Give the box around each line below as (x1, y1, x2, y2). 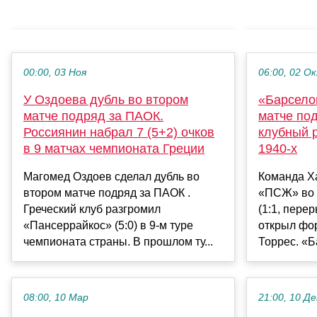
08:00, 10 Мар (23, 292, 88, 303)
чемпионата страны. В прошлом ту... (23, 235, 213, 248)
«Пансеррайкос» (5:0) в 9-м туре (23, 219, 193, 231)
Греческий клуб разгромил (23, 202, 161, 215)
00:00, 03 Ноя (23, 67, 86, 78)
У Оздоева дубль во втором (23, 92, 188, 107)
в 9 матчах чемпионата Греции (23, 141, 204, 156)
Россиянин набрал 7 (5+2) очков (23, 125, 214, 139)
